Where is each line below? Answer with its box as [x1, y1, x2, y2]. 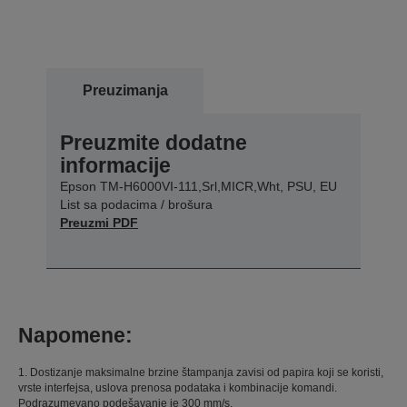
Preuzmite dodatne [60, 131, 247, 155]
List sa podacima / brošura [60, 197, 213, 213]
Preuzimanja [82, 83, 168, 99]
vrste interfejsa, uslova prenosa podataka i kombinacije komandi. [18, 382, 337, 395]
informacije [60, 154, 171, 178]
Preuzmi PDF [60, 215, 138, 231]
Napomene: [18, 323, 133, 348]
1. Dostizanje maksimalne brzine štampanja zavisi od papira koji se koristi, [18, 366, 383, 380]
